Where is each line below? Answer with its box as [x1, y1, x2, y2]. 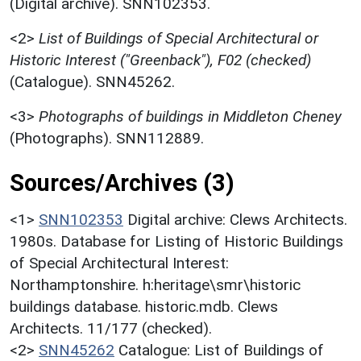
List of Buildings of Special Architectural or [39, 29, 318, 48]
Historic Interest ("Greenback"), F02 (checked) [10, 51, 311, 70]
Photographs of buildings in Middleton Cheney [39, 107, 342, 127]
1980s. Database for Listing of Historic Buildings [10, 232, 343, 251]
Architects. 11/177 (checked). [10, 319, 212, 338]
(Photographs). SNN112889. [10, 129, 204, 148]
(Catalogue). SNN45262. [10, 73, 175, 92]
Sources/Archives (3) [10, 169, 234, 197]
